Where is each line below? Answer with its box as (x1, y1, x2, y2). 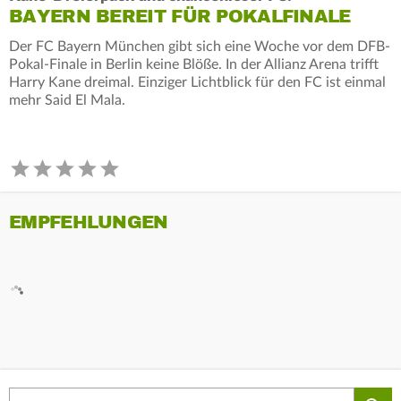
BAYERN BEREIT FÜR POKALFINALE (9, 4, 351, 28)
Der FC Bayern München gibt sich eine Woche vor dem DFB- (9, 38, 390, 54)
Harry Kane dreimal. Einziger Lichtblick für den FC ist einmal (9, 74, 386, 90)
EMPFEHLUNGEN (9, 210, 168, 234)
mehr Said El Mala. (9, 92, 125, 107)
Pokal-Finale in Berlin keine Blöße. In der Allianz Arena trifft (9, 56, 379, 72)
